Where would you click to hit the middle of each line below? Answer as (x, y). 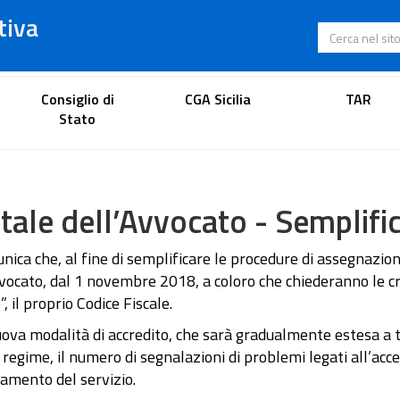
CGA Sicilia (217, 99)
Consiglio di (77, 99)
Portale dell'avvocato (200, 96)
